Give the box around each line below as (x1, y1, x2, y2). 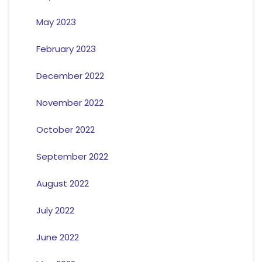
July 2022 (36, 204, 74, 217)
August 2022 (36, 177, 89, 190)
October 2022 (36, 123, 95, 136)
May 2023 (36, 16, 76, 29)
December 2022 (36, 70, 104, 82)
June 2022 (36, 231, 79, 244)
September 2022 (36, 150, 108, 163)
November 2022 (36, 96, 104, 109)
